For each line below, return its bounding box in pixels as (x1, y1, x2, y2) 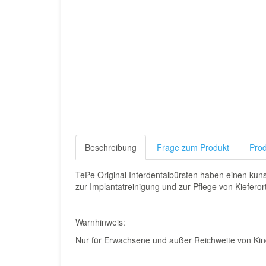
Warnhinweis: (75, 216, 125, 228)
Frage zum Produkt (157, 141, 229, 153)
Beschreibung (85, 141, 137, 153)
